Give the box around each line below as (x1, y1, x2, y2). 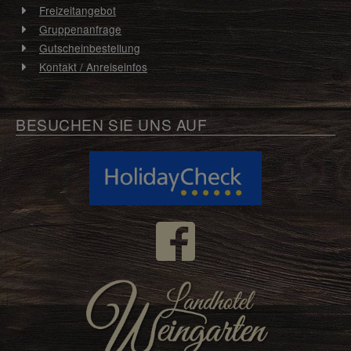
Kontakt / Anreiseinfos (39, 59, 147, 75)
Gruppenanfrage (39, 21, 121, 38)
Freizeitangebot (39, 2, 116, 19)
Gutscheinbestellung (39, 40, 140, 56)
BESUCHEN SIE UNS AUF (16, 113, 208, 135)
